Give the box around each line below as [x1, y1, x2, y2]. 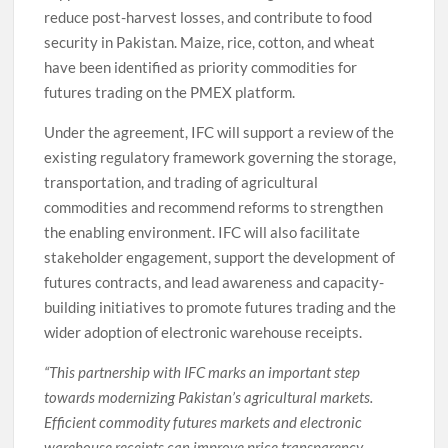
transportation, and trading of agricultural [44, 172, 319, 191]
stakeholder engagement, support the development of [44, 247, 396, 266]
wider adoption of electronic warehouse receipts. [44, 322, 363, 341]
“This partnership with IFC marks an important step [44, 362, 361, 381]
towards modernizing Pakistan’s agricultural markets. [44, 387, 374, 406]
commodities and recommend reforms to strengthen [44, 197, 384, 216]
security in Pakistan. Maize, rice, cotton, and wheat [44, 32, 376, 51]
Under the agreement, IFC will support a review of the [44, 122, 395, 141]
